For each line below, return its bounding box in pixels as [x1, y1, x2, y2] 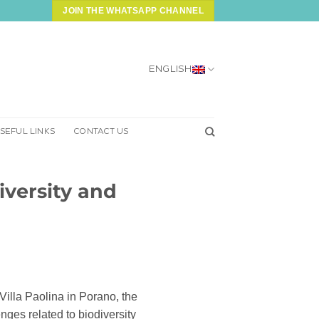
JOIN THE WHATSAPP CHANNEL [63, 6, 204, 16]
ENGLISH [148, 65, 192, 73]
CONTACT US [73, 127, 129, 135]
